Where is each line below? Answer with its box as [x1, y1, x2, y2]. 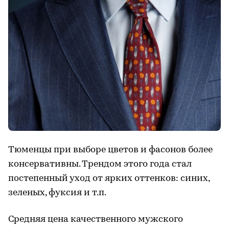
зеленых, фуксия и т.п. [8, 188, 106, 198]
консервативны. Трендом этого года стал [8, 159, 192, 169]
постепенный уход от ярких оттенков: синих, [8, 173, 210, 184]
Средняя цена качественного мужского [8, 214, 183, 224]
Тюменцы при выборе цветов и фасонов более [8, 145, 213, 155]
